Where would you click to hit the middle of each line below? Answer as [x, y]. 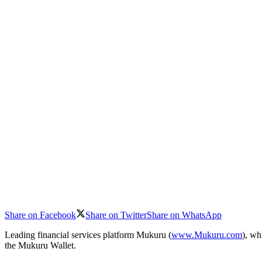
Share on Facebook [40, 215]
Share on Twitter [116, 215]
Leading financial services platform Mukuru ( [88, 235]
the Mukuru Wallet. [40, 245]
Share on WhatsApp [184, 215]
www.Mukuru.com [207, 235]
